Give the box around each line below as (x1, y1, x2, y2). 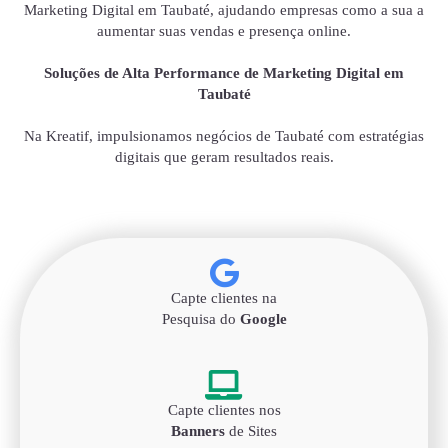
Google (239, 311, 287, 328)
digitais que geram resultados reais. (114, 149, 334, 166)
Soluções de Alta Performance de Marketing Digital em (44, 65, 404, 82)
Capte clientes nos (167, 402, 281, 419)
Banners (171, 423, 225, 440)
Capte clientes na (171, 290, 277, 307)
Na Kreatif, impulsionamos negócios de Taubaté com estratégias (24, 128, 424, 145)
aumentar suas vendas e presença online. (97, 23, 351, 40)
